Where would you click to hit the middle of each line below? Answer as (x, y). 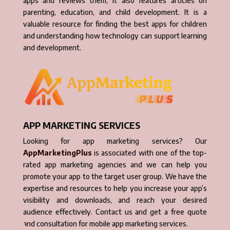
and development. (52, 48)
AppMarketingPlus (57, 152)
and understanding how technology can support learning (115, 36)
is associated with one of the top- (149, 152)
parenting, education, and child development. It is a (115, 12)
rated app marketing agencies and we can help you (115, 164)
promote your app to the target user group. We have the (115, 176)
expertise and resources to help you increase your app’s (115, 188)
